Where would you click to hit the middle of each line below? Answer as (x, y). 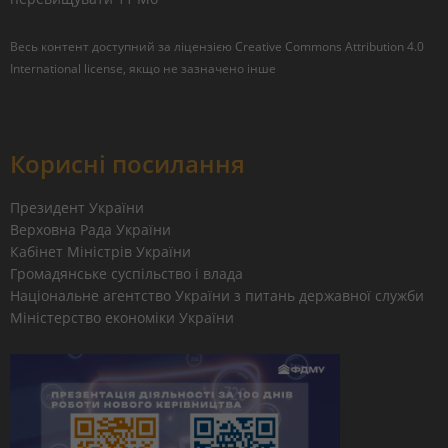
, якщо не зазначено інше (199, 68)
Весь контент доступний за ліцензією (122, 46)
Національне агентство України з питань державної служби (217, 295)
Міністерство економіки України (122, 317)
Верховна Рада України (90, 229)
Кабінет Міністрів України (100, 251)
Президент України (77, 207)
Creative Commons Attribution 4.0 (329, 46)
